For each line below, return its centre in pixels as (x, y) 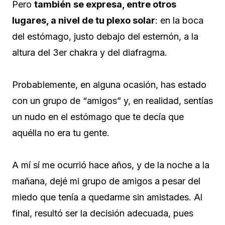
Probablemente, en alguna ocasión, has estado (109, 85)
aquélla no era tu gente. (61, 133)
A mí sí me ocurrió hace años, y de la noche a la (111, 165)
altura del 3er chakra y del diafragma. (90, 53)
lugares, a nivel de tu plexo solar (84, 21)
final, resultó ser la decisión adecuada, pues (103, 213)
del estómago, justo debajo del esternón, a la (105, 37)
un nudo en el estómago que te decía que (98, 117)
